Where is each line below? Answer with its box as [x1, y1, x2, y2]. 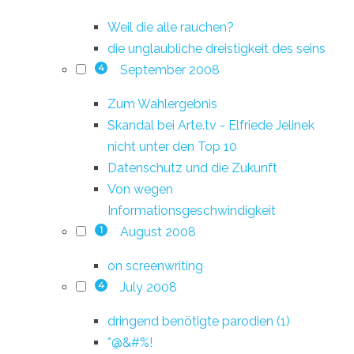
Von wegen [107, 181, 173, 197]
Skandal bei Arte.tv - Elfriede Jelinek [107, 117, 314, 133]
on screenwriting [107, 258, 203, 273]
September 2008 [119, 62, 220, 77]
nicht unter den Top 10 [107, 138, 237, 154]
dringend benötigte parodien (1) [107, 313, 290, 329]
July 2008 [119, 279, 177, 295]
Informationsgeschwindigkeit [107, 202, 276, 218]
